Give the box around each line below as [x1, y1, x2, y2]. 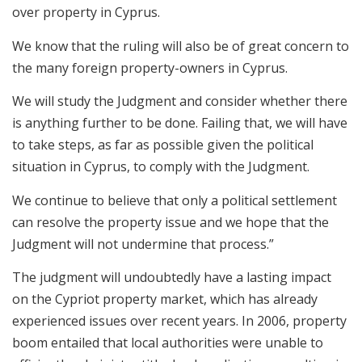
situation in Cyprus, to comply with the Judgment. [12, 158, 309, 176]
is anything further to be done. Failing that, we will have [12, 114, 347, 133]
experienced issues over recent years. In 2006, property [12, 311, 347, 330]
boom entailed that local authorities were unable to [12, 333, 323, 351]
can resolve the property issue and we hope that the [12, 213, 329, 231]
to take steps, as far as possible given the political [12, 136, 314, 154]
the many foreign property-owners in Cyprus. [12, 58, 288, 77]
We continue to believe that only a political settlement [12, 191, 337, 209]
